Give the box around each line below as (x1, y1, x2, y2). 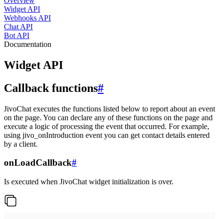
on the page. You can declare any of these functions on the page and (4, 113, 213, 122)
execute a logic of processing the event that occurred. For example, (4, 122, 209, 131)
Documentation (4, 40, 51, 48)
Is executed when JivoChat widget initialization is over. (4, 177, 174, 186)
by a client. (4, 139, 38, 148)
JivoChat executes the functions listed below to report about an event (4, 104, 215, 113)
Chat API (4, 22, 33, 31)
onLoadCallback (4, 157, 72, 168)
